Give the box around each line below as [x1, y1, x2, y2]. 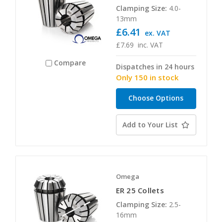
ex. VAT [145, 28, 171, 38]
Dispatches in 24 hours [115, 61, 194, 71]
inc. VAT [138, 40, 164, 50]
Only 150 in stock [115, 72, 178, 82]
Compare [54, 58, 86, 68]
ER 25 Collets [115, 185, 164, 195]
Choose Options [128, 93, 183, 103]
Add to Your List [122, 119, 178, 129]
